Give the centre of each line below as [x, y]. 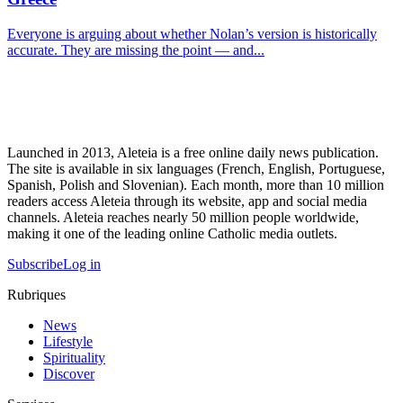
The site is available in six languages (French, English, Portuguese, [196, 169]
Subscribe [35, 264]
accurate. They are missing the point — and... [136, 50]
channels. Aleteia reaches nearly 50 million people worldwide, [183, 218]
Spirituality [74, 358]
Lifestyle [68, 342]
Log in [82, 264]
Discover [69, 374]
